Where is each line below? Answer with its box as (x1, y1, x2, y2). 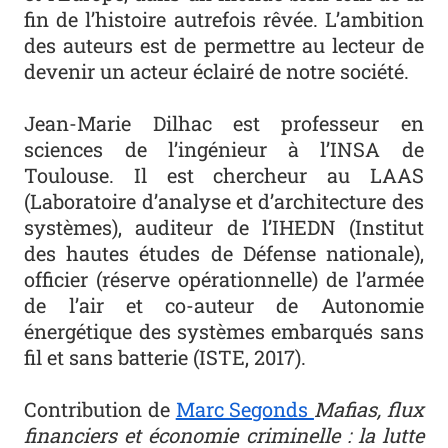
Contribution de (24, 396, 176, 423)
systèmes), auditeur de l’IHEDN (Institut (24, 214, 424, 241)
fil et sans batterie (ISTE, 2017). (24, 344, 307, 371)
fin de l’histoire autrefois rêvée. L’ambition (24, 6, 424, 33)
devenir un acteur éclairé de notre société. (24, 58, 410, 85)
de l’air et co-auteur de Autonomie (24, 292, 424, 319)
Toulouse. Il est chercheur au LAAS (24, 162, 424, 189)
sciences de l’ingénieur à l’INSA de (24, 136, 424, 163)
